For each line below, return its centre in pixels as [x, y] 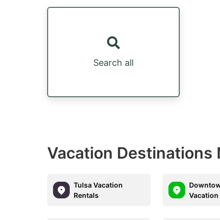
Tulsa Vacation [98, 185]
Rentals [86, 195]
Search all [113, 62]
